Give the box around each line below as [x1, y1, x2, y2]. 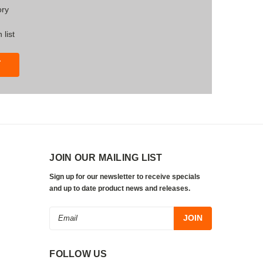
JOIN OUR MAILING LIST [49, 152, 163, 163]
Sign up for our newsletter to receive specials [49, 172, 201, 181]
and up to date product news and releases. [49, 184, 191, 193]
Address [49, 220, 80, 230]
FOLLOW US [49, 248, 107, 259]
